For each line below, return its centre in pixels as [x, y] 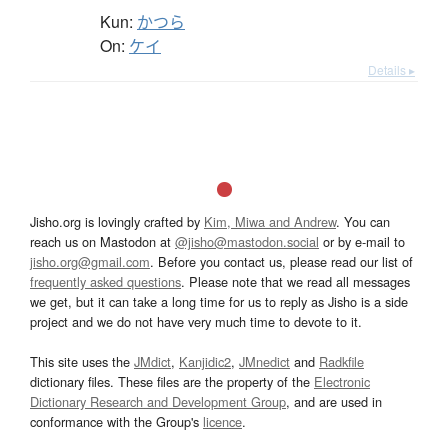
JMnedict [264, 361]
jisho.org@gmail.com [90, 261]
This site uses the [82, 361]
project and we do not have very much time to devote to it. [196, 321]
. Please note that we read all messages [295, 281]
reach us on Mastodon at [102, 241]
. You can [363, 221]
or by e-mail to [362, 241]
